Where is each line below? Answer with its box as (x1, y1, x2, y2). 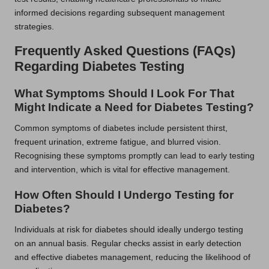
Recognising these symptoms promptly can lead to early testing (14, 151, 255, 160)
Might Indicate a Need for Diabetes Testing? (14, 100, 254, 113)
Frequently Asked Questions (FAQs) (14, 43, 235, 59)
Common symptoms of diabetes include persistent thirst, (14, 123, 228, 133)
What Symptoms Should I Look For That (14, 86, 234, 100)
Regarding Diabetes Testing (14, 59, 184, 74)
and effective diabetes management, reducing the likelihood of (14, 252, 250, 262)
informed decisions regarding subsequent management (14, 8, 225, 18)
